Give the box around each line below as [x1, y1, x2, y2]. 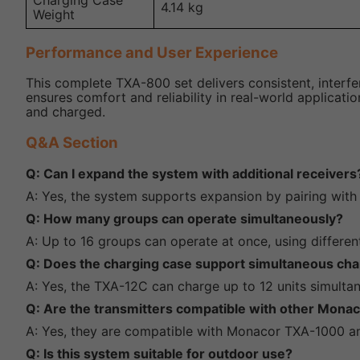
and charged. [26, 104, 105, 121]
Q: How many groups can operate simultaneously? [26, 210, 343, 227]
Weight [33, 6, 75, 23]
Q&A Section [26, 133, 118, 153]
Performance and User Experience [26, 43, 278, 62]
